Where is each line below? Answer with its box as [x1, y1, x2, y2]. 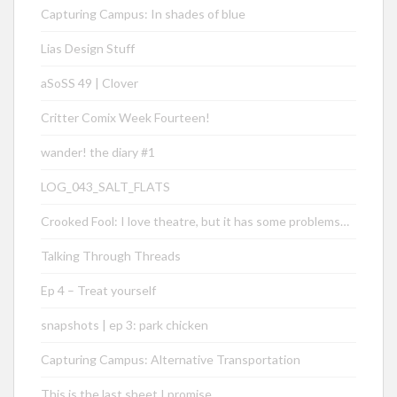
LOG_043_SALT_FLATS [41, 179, 170, 195]
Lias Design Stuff [41, 41, 135, 57]
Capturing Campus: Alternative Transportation [41, 352, 300, 368]
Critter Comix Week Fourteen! [41, 110, 210, 126]
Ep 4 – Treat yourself [41, 283, 156, 299]
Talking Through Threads [41, 248, 181, 264]
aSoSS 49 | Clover [41, 75, 138, 91]
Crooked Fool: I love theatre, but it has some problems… [41, 214, 349, 230]
